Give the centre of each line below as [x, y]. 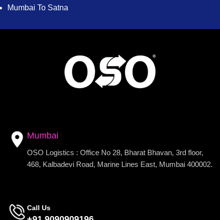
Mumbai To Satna [38, 8]
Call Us [39, 208]
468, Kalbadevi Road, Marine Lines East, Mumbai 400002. [120, 165]
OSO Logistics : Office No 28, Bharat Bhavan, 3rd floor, [115, 153]
